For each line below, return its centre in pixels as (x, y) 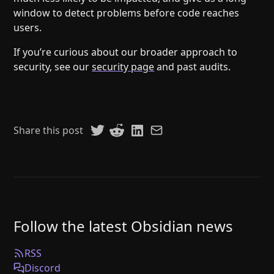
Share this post (49, 131)
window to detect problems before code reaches (127, 13)
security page (123, 67)
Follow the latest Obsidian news (124, 226)
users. (28, 28)
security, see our (53, 67)
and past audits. (193, 67)
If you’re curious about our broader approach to (126, 52)
